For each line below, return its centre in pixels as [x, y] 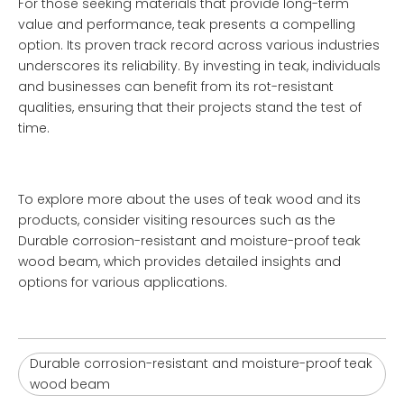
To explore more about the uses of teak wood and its [189, 199]
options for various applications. [123, 282]
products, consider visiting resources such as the [177, 220]
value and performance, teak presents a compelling [187, 24]
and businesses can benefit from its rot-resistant [176, 87]
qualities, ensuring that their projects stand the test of [190, 107]
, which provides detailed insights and [220, 262]
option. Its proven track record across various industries [199, 45]
